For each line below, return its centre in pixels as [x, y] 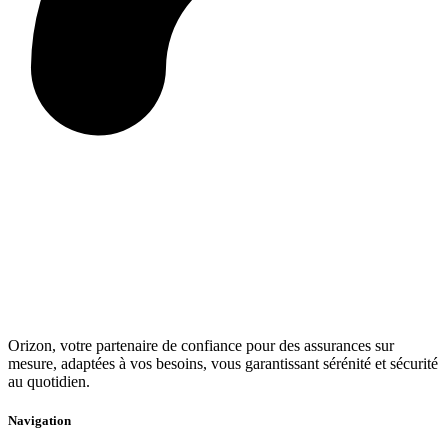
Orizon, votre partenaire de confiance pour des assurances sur [201, 346]
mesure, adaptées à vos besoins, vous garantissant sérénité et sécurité [223, 364]
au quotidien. [49, 382]
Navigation [39, 421]
